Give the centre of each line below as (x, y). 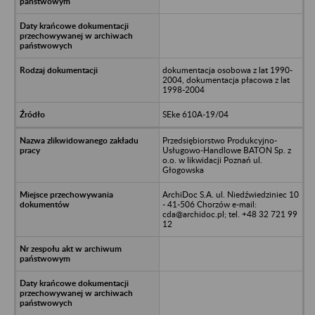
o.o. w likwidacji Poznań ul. (212, 160)
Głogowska (183, 169)
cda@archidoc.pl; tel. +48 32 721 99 (230, 214)
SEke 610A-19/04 (195, 114)
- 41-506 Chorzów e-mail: (209, 204)
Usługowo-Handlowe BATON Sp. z (226, 150)
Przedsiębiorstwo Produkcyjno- (219, 140)
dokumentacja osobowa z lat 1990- (227, 70)
